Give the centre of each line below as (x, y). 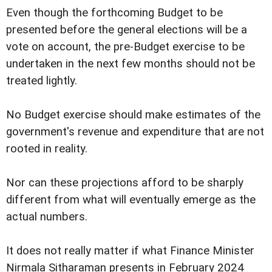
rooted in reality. (47, 149)
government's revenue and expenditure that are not (135, 132)
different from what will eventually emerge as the (131, 200)
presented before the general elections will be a (127, 30)
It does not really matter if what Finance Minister (130, 251)
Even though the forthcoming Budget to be (114, 13)
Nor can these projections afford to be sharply (125, 183)
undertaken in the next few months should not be (131, 64)
